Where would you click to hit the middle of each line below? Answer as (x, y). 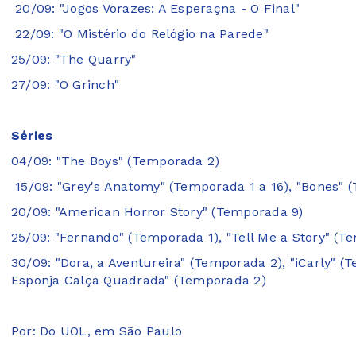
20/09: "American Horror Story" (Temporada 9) (157, 212)
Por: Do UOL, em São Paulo (97, 331)
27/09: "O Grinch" (66, 85)
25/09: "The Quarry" (74, 60)
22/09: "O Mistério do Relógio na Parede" (142, 34)
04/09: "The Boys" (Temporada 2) (116, 161)
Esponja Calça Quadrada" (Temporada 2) (139, 281)
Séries (32, 136)
